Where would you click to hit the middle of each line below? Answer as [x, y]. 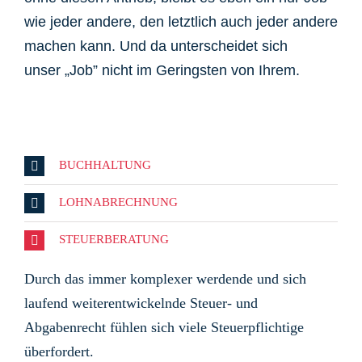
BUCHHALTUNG [105, 165]
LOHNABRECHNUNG [118, 202]
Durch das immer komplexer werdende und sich [165, 279]
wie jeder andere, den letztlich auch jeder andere [181, 22]
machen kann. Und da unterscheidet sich [156, 46]
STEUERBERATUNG [114, 240]
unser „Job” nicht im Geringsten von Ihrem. [162, 71]
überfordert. [59, 352]
